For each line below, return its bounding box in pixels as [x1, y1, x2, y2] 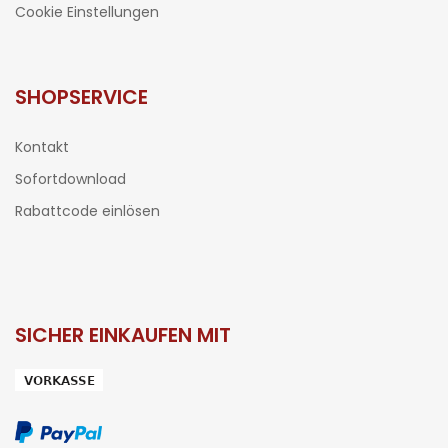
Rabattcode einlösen [15, 201, 160, 222]
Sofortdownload [15, 169, 126, 190]
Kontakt [15, 137, 69, 158]
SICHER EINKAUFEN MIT [15, 321, 231, 350]
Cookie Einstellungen [15, 2, 159, 23]
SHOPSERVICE [15, 83, 148, 112]
